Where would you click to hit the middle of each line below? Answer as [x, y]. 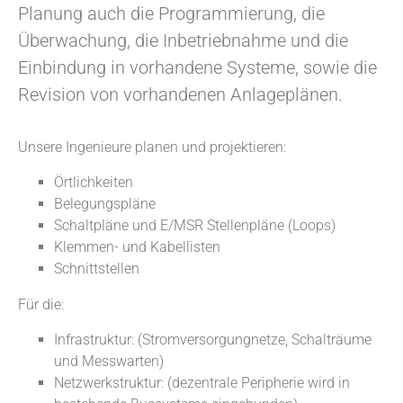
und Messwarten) [111, 361]
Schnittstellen [100, 268]
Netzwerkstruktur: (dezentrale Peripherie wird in [202, 382]
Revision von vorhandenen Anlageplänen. [180, 94]
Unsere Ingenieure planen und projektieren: [154, 147]
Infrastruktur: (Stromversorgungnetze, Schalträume [213, 339]
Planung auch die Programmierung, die [171, 13]
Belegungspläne [107, 203]
